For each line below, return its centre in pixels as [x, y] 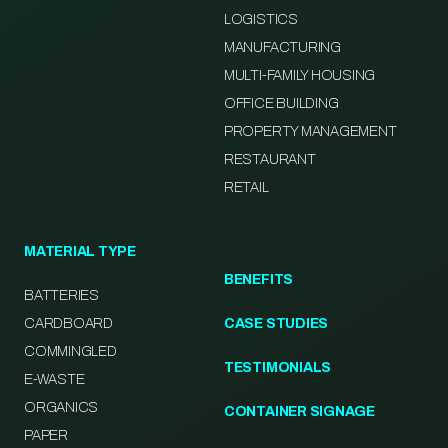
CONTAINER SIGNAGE [299, 412]
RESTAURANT [269, 160]
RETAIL [246, 188]
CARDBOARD [68, 324]
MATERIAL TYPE [80, 252]
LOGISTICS [260, 20]
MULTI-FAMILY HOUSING [299, 76]
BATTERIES [61, 296]
